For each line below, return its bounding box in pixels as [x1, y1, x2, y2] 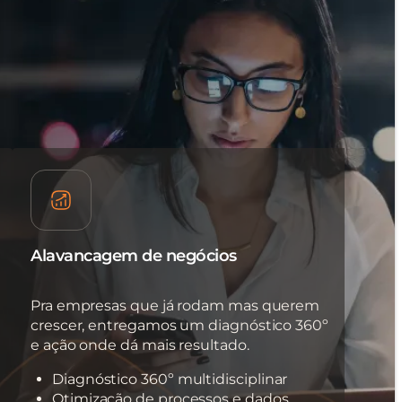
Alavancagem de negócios [31, 246, 237, 267]
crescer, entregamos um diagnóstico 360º [31, 317, 328, 335]
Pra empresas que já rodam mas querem [31, 297, 320, 315]
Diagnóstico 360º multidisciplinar [52, 371, 288, 389]
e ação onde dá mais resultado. [31, 336, 249, 354]
